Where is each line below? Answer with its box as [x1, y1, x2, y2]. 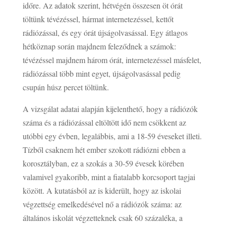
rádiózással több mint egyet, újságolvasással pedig [22, 68, 181, 79]
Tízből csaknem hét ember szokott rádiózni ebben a [22, 144, 186, 155]
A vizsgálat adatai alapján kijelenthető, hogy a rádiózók [22, 103, 198, 114]
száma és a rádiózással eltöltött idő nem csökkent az [22, 117, 186, 128]
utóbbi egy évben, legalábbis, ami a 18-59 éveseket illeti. [22, 130, 202, 141]
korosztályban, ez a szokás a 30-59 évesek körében [22, 157, 184, 168]
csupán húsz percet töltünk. [22, 81, 109, 92]
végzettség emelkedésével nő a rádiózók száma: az [22, 198, 182, 209]
